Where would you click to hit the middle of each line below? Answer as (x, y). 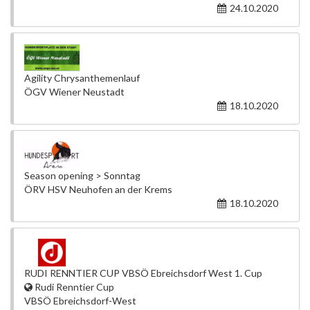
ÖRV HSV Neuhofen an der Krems (98, 189)
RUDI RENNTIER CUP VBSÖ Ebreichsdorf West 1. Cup (143, 273)
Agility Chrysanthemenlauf (82, 78)
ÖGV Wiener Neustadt (74, 92)
